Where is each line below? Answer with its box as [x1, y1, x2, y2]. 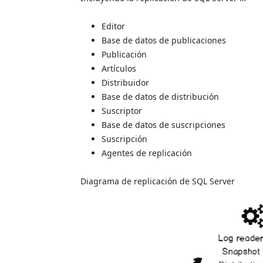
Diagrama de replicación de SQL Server [80, 175, 235, 187]
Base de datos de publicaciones [102, 34, 226, 46]
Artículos [102, 62, 136, 74]
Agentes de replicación [102, 147, 192, 159]
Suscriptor [102, 104, 142, 116]
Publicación [102, 48, 147, 60]
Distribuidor [102, 76, 149, 88]
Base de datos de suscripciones [102, 119, 225, 130]
